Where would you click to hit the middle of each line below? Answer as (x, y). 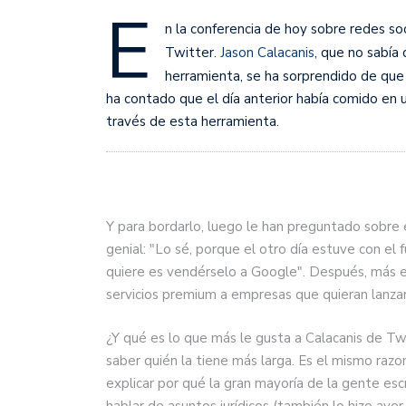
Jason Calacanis (267, 53)
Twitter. (193, 53)
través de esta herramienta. (193, 121)
